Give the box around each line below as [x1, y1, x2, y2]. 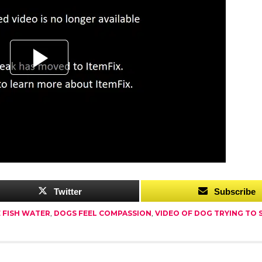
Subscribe [214, 187, 256, 196]
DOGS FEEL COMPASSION [53, 209, 151, 218]
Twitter [54, 187, 82, 196]
